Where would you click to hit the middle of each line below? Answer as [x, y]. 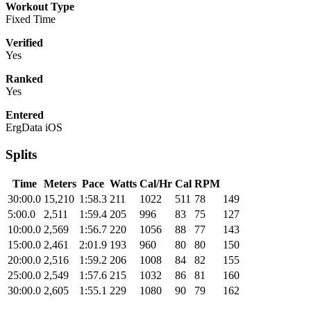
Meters [60, 183]
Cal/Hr [156, 183]
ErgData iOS [34, 128]
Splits [21, 155]
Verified [24, 43]
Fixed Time [31, 19]
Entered [25, 115]
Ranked [24, 79]
